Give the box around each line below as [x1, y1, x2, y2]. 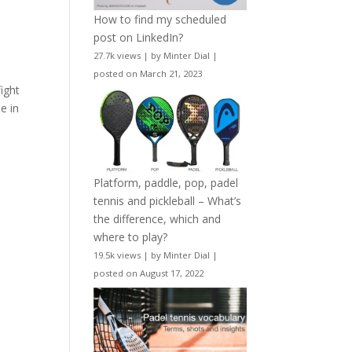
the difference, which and [93, 211, 222, 227]
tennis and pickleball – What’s [93, 193, 242, 209]
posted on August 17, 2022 [93, 267, 204, 280]
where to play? [93, 229, 168, 245]
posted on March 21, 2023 [93, 67, 203, 79]
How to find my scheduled [93, 11, 227, 27]
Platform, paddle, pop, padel [93, 175, 239, 191]
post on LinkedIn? [93, 29, 184, 45]
